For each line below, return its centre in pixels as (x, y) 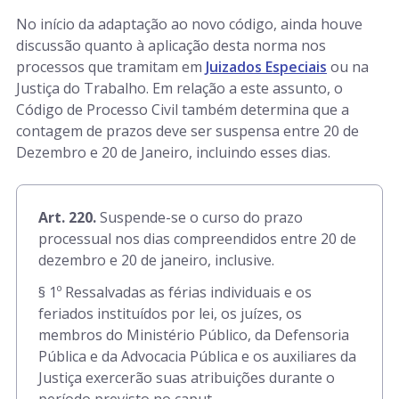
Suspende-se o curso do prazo (199, 217)
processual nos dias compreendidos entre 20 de (197, 239)
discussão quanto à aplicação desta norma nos (171, 45)
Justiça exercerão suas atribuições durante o (187, 378)
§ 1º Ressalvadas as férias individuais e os (175, 292)
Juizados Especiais (266, 67)
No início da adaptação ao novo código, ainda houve (189, 24)
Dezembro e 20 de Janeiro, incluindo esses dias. (173, 152)
